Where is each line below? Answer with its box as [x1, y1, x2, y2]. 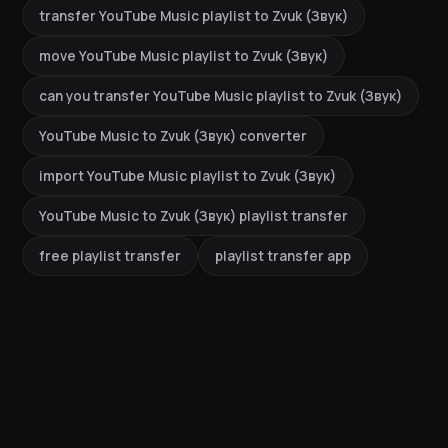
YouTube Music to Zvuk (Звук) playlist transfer [39, 207, 348, 226]
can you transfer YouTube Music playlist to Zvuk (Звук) [39, 87, 402, 106]
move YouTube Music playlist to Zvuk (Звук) [39, 47, 328, 66]
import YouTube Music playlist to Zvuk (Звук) [39, 167, 336, 186]
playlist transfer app [215, 247, 351, 266]
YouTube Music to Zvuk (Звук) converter [39, 127, 307, 146]
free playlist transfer [39, 247, 181, 266]
